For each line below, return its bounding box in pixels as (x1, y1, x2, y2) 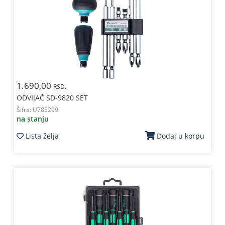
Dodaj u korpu (157, 131, 205, 141)
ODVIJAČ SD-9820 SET (16, 93, 88, 102)
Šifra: (16, 105, 33, 114)
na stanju (16, 114, 49, 124)
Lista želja (25, 131, 59, 141)
